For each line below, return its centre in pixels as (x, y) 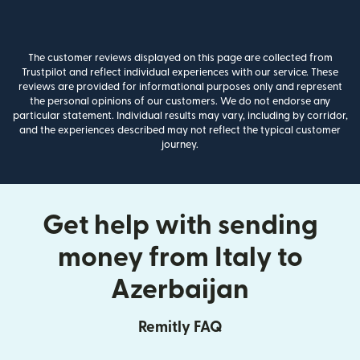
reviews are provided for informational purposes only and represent (180, 86)
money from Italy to (180, 257)
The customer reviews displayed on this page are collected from (180, 57)
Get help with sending (180, 225)
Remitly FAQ (180, 327)
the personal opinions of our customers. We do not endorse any (180, 101)
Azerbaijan (180, 289)
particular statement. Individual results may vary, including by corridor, (180, 115)
